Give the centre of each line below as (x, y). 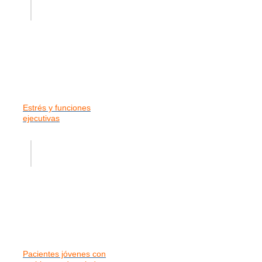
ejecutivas (41, 118)
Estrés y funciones (57, 107)
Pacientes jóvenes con (64, 254)
